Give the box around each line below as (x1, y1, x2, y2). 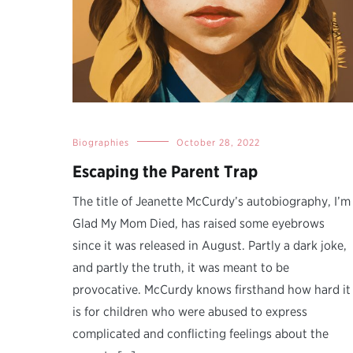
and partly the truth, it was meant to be (72, 259, 289, 275)
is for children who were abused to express (72, 303, 307, 319)
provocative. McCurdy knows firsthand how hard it (72, 281, 351, 297)
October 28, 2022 (176, 136, 260, 148)
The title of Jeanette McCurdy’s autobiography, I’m (72, 193, 351, 209)
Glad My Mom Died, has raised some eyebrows (72, 215, 325, 231)
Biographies (72, 136, 129, 148)
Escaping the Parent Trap (72, 161, 258, 181)
